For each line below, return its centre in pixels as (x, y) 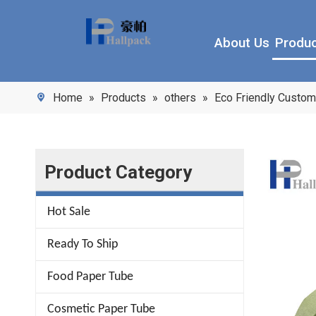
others (180, 98)
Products (123, 98)
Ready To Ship (83, 244)
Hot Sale (69, 212)
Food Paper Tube (90, 277)
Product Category (118, 172)
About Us (242, 43)
